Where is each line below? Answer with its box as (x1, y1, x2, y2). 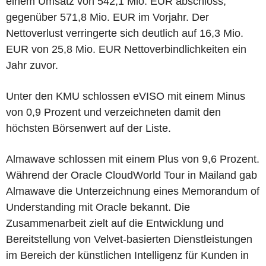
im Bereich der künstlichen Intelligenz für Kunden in (6, 249, 249, 261)
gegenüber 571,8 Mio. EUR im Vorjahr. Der (6, 11, 209, 23)
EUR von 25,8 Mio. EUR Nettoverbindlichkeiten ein (6, 43, 246, 55)
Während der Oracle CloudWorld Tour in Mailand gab (6, 169, 257, 181)
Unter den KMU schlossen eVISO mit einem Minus (6, 90, 245, 102)
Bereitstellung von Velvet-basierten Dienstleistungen (6, 233, 252, 245)
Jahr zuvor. (6, 59, 58, 71)
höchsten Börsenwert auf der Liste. (6, 122, 171, 134)
